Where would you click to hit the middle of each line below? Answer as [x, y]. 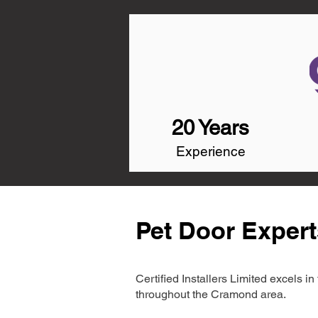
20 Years [210, 128]
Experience [211, 151]
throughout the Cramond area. [211, 294]
